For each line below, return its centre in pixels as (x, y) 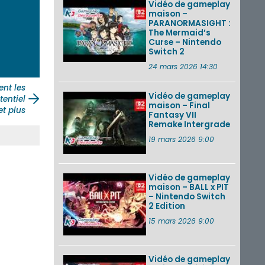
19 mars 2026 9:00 (181, 139)
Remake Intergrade (189, 124)
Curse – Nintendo (185, 42)
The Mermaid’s (180, 33)
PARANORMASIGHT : (190, 23)
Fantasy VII (172, 115)
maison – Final (179, 105)
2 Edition (167, 206)
